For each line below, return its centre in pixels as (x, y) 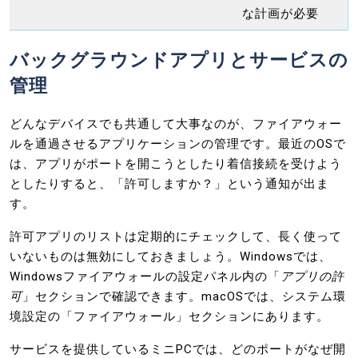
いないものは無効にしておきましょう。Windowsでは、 (171, 256)
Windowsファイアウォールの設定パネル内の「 (145, 276)
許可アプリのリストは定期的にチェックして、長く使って (176, 236)
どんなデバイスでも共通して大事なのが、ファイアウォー (176, 123)
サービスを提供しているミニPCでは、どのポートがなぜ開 (178, 349)
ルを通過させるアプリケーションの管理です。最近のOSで (178, 143)
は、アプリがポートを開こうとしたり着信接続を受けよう (176, 163)
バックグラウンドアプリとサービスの (179, 59)
